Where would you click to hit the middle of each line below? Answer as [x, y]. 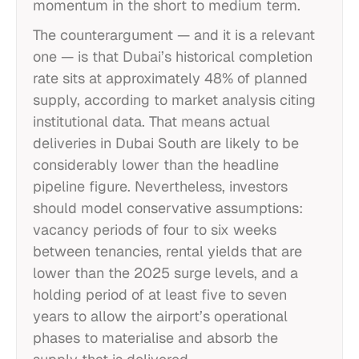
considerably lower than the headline [156, 165]
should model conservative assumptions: [168, 208]
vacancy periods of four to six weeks [155, 230]
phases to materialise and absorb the [155, 338]
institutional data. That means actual [151, 121]
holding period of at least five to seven [160, 294]
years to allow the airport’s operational [160, 316]
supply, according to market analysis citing [174, 100]
